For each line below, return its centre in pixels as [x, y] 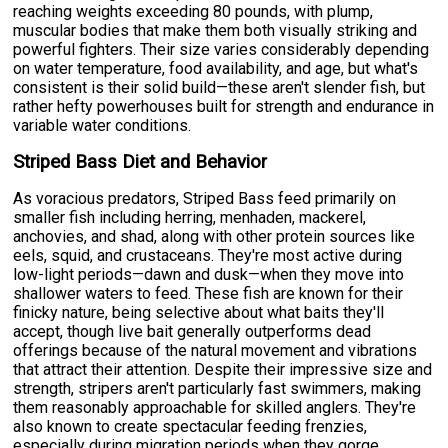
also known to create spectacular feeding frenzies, [190, 427]
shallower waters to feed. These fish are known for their [208, 294]
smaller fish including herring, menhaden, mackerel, [190, 218]
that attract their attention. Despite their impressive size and [223, 370]
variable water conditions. [102, 126]
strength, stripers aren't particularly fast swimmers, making [217, 389]
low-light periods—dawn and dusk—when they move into [209, 275]
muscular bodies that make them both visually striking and [215, 31]
